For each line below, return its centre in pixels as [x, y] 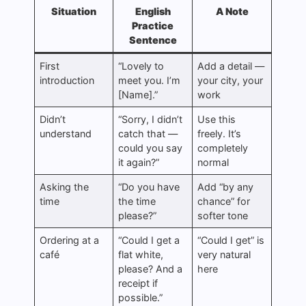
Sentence [153, 40]
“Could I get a [149, 240]
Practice [153, 25]
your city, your [231, 80]
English [153, 11]
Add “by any [226, 186]
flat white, [141, 254]
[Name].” [138, 94]
